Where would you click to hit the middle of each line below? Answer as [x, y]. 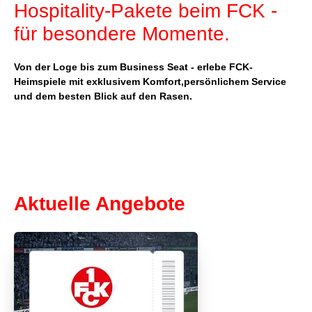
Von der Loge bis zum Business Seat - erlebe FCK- [133, 67]
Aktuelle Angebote [100, 204]
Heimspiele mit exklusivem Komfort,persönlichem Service [150, 81]
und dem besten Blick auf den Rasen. [103, 96]
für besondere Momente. [122, 34]
